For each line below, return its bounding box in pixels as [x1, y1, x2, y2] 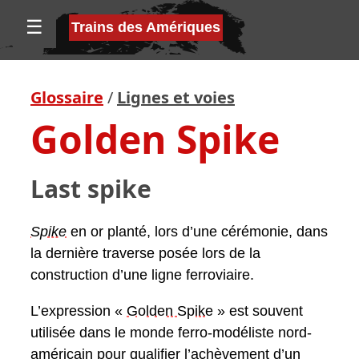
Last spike [30, 172, 151, 206]
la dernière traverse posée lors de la [30, 245, 260, 262]
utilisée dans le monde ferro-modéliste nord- [30, 325, 312, 341]
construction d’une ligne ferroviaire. [30, 267, 254, 284]
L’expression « [30, 303, 127, 320]
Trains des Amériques [71, 19, 220, 35]
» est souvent [213, 303, 303, 320]
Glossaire [30, 87, 103, 109]
